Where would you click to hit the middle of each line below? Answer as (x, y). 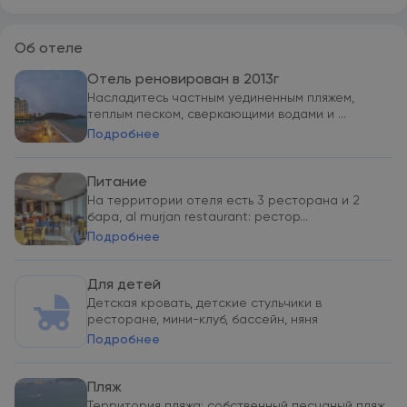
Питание (117, 183)
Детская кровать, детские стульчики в (204, 303)
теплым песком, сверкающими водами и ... (217, 114)
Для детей (124, 285)
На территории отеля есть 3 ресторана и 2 (223, 201)
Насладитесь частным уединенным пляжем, (221, 98)
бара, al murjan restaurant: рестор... (198, 217)
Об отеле (49, 49)
